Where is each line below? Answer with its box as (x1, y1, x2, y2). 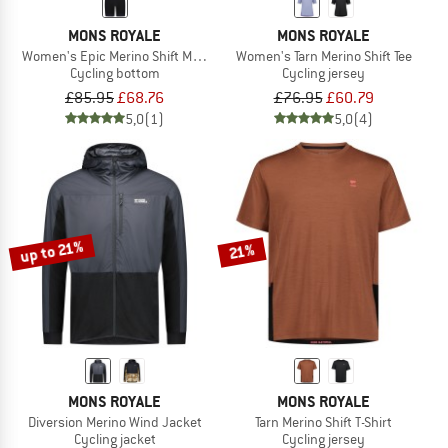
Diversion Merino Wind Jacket (27, 412, 202, 431)
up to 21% (18, 235, 86, 267)
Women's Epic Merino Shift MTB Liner (21, 46, 239, 65)
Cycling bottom (69, 63, 160, 82)
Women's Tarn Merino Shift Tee (235, 46, 412, 65)
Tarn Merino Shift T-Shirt (254, 412, 393, 431)
